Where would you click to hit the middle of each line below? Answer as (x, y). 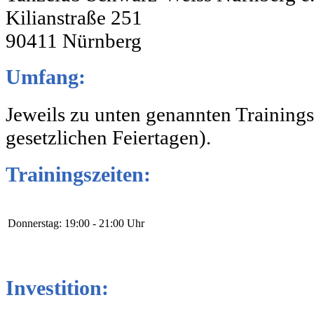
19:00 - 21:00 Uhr (104, 224)
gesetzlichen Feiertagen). (108, 137)
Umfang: (46, 77)
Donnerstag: (35, 224)
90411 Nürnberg (74, 40)
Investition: (57, 288)
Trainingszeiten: (78, 174)
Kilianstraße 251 (74, 17)
